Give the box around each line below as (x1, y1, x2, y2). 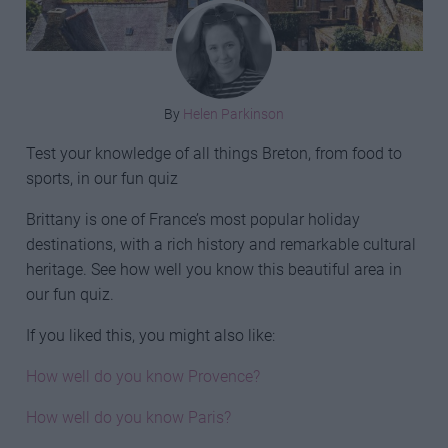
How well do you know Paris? (25, 407, 231, 427)
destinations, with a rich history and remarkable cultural (25, 234, 416, 254)
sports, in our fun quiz (25, 168, 178, 188)
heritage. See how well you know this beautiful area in (25, 259, 402, 279)
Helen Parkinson (183, 105, 284, 122)
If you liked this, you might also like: (25, 325, 275, 345)
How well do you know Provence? (25, 366, 260, 386)
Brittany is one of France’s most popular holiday (25, 209, 360, 229)
